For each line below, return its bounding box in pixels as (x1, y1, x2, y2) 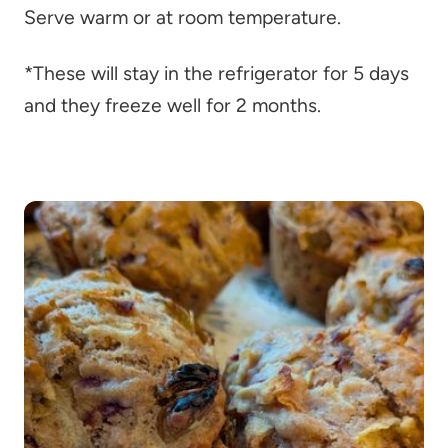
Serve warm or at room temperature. (24, 6, 341, 29)
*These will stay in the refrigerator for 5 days (24, 62, 409, 85)
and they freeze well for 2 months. (24, 94, 321, 117)
